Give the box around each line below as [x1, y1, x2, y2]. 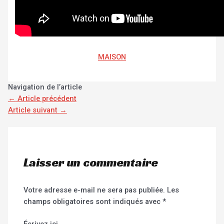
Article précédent [15, 93, 76, 103]
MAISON [98, 52, 126, 62]
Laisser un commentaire [23, 155, 158, 170]
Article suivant [7, 105, 59, 114]
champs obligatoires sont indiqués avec [23, 197, 163, 206]
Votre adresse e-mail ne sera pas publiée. [23, 185, 165, 195]
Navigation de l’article [7, 82, 82, 91]
